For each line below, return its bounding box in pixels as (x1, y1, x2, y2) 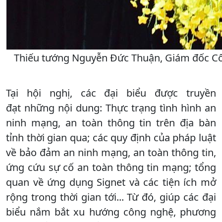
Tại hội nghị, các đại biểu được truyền (6, 86, 216, 100)
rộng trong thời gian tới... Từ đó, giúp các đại (6, 190, 216, 204)
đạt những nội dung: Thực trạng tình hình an (6, 101, 216, 114)
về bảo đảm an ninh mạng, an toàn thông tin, (6, 145, 216, 159)
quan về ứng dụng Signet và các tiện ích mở (6, 175, 216, 189)
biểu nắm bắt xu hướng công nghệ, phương (6, 205, 216, 219)
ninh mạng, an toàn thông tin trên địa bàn (6, 115, 216, 129)
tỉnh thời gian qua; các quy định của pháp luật (6, 130, 216, 144)
